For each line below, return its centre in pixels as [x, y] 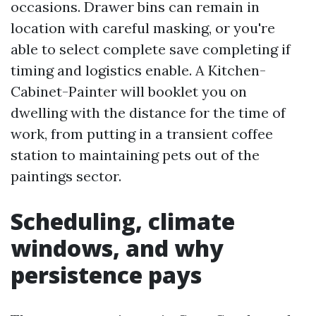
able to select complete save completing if [151, 49]
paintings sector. [66, 176]
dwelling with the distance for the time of [148, 113]
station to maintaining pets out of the [135, 155]
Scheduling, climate [123, 221]
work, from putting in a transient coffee [142, 134]
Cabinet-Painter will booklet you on [129, 91]
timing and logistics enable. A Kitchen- [138, 70]
